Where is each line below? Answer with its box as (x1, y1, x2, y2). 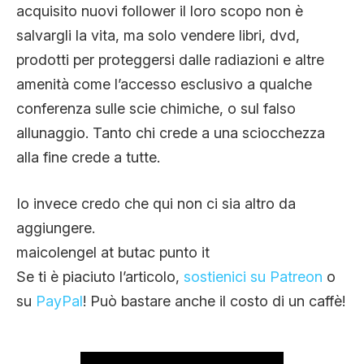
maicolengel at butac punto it (16, 243, 210, 261)
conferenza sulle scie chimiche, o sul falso (16, 99, 296, 117)
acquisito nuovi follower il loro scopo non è (16, 2, 303, 19)
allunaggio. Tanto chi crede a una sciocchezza (16, 123, 325, 141)
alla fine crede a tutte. (16, 148, 160, 166)
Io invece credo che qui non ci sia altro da (16, 194, 296, 212)
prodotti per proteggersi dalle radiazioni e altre (16, 50, 324, 68)
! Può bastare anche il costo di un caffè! (83, 292, 345, 310)
